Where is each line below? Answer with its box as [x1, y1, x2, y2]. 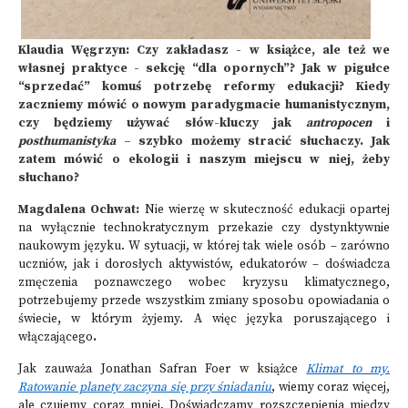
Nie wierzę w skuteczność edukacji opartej [144, 202, 391, 218]
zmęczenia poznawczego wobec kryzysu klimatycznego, [18, 275, 390, 291]
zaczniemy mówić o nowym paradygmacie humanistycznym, [18, 97, 390, 113]
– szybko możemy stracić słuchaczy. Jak [116, 134, 390, 149]
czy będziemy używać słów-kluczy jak [18, 116, 306, 131]
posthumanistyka [18, 134, 116, 149]
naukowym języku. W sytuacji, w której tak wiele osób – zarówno [18, 239, 390, 254]
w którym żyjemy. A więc [61, 311, 237, 327]
